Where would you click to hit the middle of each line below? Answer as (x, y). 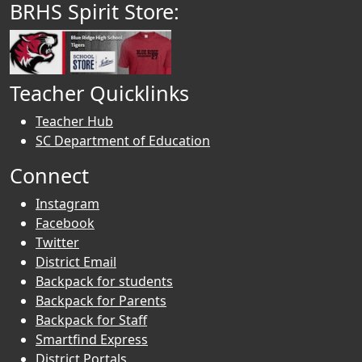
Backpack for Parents (101, 300)
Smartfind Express (92, 339)
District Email (76, 261)
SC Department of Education (123, 140)
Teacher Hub (74, 121)
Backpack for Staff (91, 320)
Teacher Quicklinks (99, 93)
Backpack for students (104, 281)
